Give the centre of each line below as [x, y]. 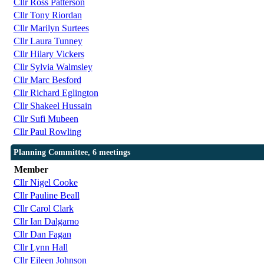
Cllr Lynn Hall [40, 247]
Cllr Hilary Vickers [49, 54]
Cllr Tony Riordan [47, 15]
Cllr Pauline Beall [46, 196]
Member [31, 170]
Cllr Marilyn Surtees [51, 28]
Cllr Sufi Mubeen [46, 119]
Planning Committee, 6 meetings [72, 153]
